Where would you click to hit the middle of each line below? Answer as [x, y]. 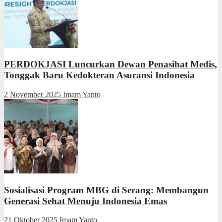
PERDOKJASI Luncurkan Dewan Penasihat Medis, [111, 64]
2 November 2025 [33, 94]
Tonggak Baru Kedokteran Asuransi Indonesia [99, 75]
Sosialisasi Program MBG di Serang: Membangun [106, 190]
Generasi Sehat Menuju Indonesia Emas [85, 201]
